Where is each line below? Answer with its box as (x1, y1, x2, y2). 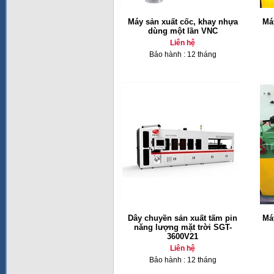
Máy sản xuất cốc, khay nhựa (127, 17, 238, 26)
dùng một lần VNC (147, 26, 218, 35)
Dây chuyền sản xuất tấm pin (128, 213, 237, 223)
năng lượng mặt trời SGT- (133, 223, 232, 232)
